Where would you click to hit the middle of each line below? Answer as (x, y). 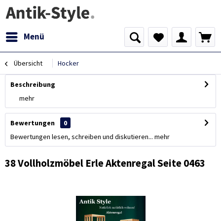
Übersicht (28, 63)
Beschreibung (33, 84)
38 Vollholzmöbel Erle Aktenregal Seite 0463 (105, 163)
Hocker (68, 63)
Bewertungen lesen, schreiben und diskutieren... (82, 137)
